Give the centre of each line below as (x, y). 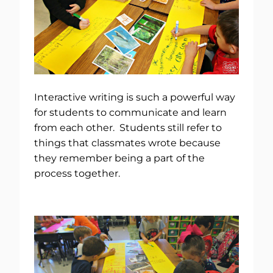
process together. (78, 174)
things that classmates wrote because (127, 143)
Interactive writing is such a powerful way (135, 97)
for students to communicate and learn (130, 113)
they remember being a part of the (119, 158)
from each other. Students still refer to (128, 128)
